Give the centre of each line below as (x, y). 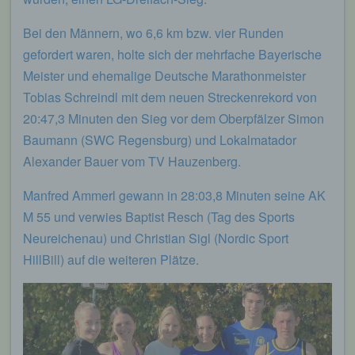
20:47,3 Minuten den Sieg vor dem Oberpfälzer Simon (174, 118)
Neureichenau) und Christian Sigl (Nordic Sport (156, 238)
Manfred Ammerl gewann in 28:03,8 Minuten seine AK (174, 195)
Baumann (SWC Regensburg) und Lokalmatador (160, 139)
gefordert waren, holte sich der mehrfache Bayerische (172, 54)
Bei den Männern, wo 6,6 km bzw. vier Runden (153, 32)
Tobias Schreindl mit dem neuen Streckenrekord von (170, 97)
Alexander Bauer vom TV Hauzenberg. (132, 161)
